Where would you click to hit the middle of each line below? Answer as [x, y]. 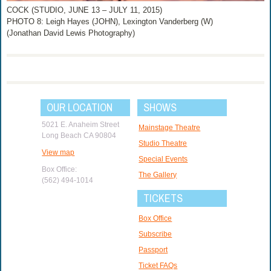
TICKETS [163, 198]
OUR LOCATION [80, 108]
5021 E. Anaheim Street [81, 125]
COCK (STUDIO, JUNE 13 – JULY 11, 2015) [85, 10]
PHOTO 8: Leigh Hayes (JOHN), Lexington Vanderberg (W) [110, 22]
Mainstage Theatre [170, 128]
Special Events [163, 159]
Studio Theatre [163, 144]
